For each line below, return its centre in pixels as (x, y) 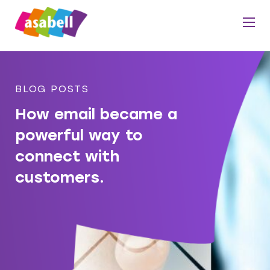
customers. (60, 177)
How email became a (96, 114)
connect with (67, 156)
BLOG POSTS (52, 89)
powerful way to (79, 135)
